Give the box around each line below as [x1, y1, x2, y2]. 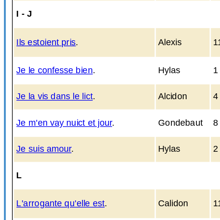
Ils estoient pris [16, 37, 76, 47]
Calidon [158, 198, 189, 209]
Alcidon [158, 91, 188, 102]
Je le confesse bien [16, 65, 93, 76]
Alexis [158, 37, 182, 47]
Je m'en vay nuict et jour [16, 117, 112, 128]
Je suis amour [16, 144, 72, 154]
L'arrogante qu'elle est [16, 198, 105, 209]
